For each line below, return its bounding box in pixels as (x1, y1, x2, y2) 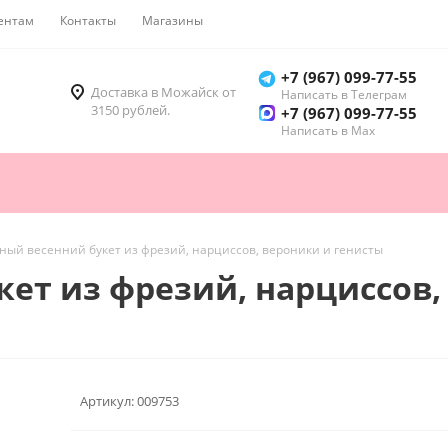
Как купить (229, 12, 292, 29)
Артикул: (80, 391, 134, 410)
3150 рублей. (91, 101, 170, 120)
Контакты (60, 12, 116, 29)
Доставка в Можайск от (91, 83, 236, 102)
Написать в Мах (281, 122, 375, 140)
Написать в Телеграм (281, 86, 407, 104)
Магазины (142, 12, 203, 29)
